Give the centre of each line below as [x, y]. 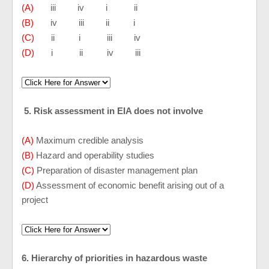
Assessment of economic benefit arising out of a [129, 185]
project [35, 200]
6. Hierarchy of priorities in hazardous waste [114, 258]
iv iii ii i [86, 23]
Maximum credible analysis [90, 140]
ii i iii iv [87, 38]
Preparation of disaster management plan [116, 170]
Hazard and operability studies [94, 155]
